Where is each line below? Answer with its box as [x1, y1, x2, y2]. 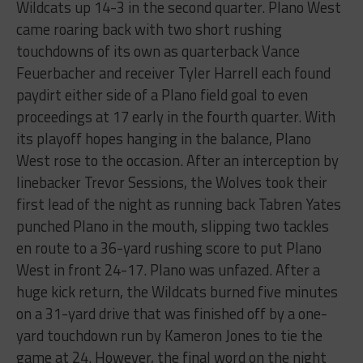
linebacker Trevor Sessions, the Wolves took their [15, 171, 327, 194]
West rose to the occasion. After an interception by [15, 149, 339, 173]
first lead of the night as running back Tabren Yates [15, 193, 341, 216]
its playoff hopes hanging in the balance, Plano [15, 127, 311, 151]
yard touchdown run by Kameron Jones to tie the [15, 324, 322, 348]
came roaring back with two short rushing [15, 18, 282, 41]
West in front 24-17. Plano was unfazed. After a [15, 258, 320, 282]
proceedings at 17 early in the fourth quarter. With [15, 105, 335, 129]
